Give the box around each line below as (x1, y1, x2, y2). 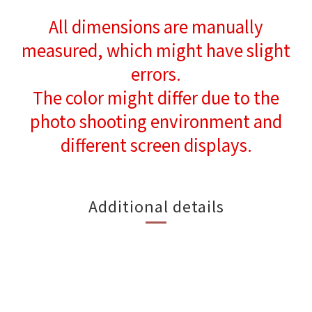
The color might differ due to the (33, 85, 279, 109)
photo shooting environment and (30, 109, 282, 133)
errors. (131, 61, 181, 86)
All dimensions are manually (49, 14, 263, 38)
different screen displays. (60, 132, 252, 157)
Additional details (88, 194, 224, 217)
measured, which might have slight (22, 38, 290, 62)
